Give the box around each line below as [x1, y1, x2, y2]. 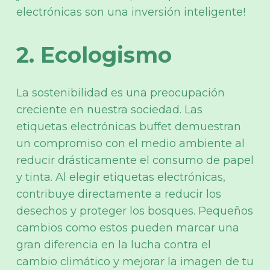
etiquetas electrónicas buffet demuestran [16, 119, 241, 133]
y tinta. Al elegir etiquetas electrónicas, [16, 170, 225, 184]
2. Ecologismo [16, 41, 172, 68]
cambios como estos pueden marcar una [16, 221, 239, 234]
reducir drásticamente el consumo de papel [16, 153, 254, 167]
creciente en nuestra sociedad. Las [16, 102, 202, 116]
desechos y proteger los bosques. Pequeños [16, 204, 253, 218]
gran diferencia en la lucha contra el [16, 237, 211, 251]
